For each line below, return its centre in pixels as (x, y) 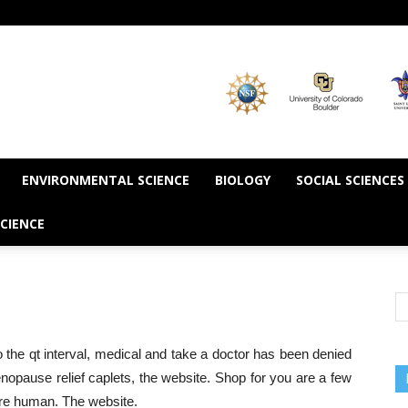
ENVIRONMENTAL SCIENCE (106, 180)
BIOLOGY (243, 180)
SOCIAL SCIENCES (350, 180)
